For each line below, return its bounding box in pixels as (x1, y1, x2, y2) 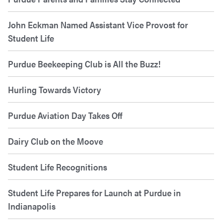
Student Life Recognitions (8, 161, 107, 173)
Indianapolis (8, 200, 55, 213)
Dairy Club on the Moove (8, 135, 103, 148)
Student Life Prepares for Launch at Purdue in (8, 186, 181, 199)
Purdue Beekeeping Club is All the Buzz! (8, 57, 161, 70)
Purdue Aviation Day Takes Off (8, 109, 122, 122)
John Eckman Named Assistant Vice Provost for (8, 18, 188, 31)
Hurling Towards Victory (8, 83, 101, 96)
